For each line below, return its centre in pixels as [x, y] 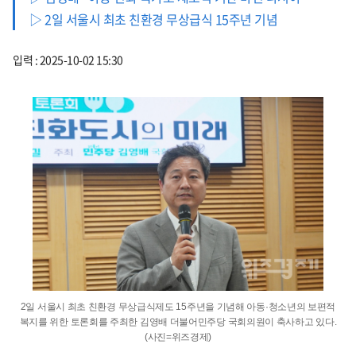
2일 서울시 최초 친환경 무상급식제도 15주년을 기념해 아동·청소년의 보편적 [178, 306]
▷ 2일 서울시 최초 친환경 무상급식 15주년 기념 [153, 19]
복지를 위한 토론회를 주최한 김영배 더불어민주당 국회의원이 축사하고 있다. [178, 321]
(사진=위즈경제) [178, 337]
